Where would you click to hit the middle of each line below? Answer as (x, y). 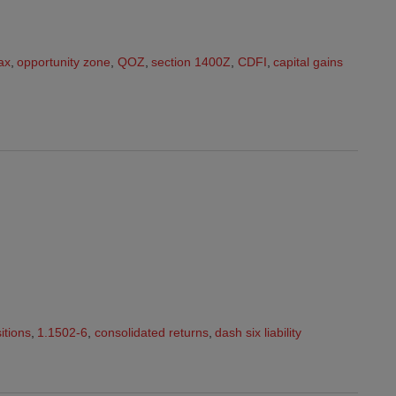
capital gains (308, 61)
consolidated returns (151, 332)
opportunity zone (64, 61)
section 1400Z (191, 61)
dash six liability (259, 332)
